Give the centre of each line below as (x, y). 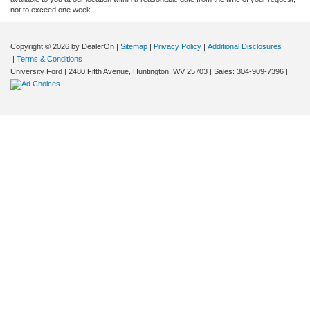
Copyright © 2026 (41, 46)
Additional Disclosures (245, 46)
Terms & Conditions (49, 58)
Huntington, (151, 71)
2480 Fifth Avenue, (99, 71)
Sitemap (134, 46)
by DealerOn (93, 46)
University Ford (36, 71)
